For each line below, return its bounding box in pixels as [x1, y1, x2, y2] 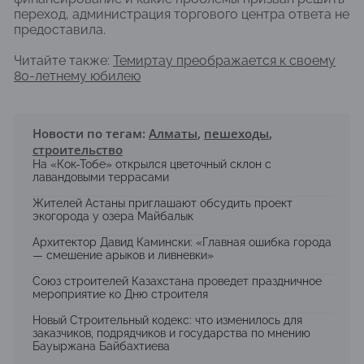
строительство [32, 141, 123, 158]
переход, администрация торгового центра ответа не [14, 6, 349, 23]
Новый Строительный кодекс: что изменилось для [32, 314, 302, 327]
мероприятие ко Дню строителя [32, 288, 208, 301]
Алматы [149, 125, 197, 142]
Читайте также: [14, 53, 113, 69]
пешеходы [204, 125, 269, 142]
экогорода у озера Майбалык [32, 210, 193, 223]
